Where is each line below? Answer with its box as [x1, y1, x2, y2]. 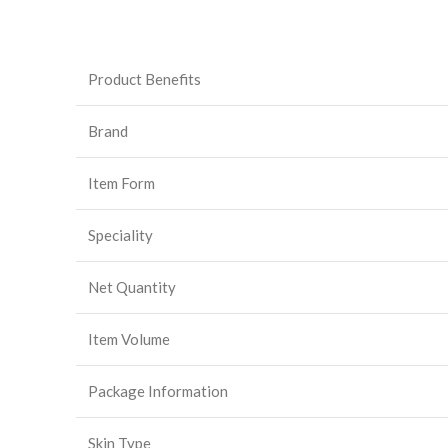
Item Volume [88, 330, 170, 348]
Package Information [88, 382, 228, 400]
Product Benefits [88, 70, 201, 88]
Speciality [88, 226, 153, 244]
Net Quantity [88, 278, 176, 296]
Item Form [88, 174, 155, 192]
